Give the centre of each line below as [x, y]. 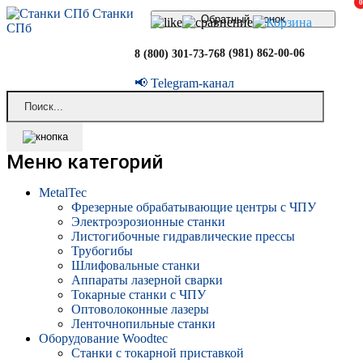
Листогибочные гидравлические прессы [183, 236]
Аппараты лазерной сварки [147, 280]
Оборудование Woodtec [103, 338]
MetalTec [63, 192]
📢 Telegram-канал [184, 83]
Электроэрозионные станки [148, 222]
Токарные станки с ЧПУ [139, 295]
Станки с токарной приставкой [158, 353]
